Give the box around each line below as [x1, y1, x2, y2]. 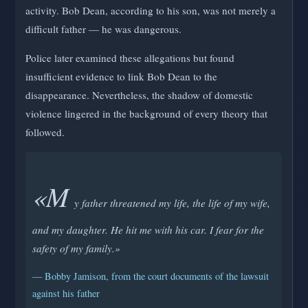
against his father [32, 286, 100, 300]
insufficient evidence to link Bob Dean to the [25, 69, 217, 84]
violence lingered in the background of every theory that [25, 107, 267, 121]
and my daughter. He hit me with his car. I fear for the [32, 222, 264, 236]
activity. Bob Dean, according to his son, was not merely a [25, 3, 276, 18]
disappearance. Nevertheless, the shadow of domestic [25, 88, 253, 102]
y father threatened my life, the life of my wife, [74, 195, 270, 210]
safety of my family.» [32, 241, 120, 255]
